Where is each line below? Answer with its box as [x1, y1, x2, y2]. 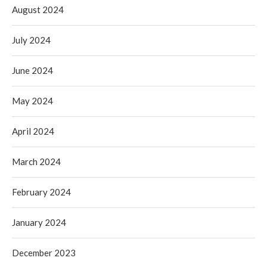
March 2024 [12, 156, 61, 167]
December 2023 [12, 247, 76, 258]
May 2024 [12, 95, 53, 106]
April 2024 [12, 125, 54, 136]
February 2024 [12, 186, 71, 197]
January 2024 [12, 216, 66, 228]
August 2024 [12, 4, 64, 15]
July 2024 [12, 34, 51, 45]
